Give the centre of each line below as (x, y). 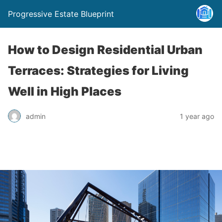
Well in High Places (65, 91)
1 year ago (197, 116)
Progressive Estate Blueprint (61, 14)
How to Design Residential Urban (105, 50)
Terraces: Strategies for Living (98, 71)
